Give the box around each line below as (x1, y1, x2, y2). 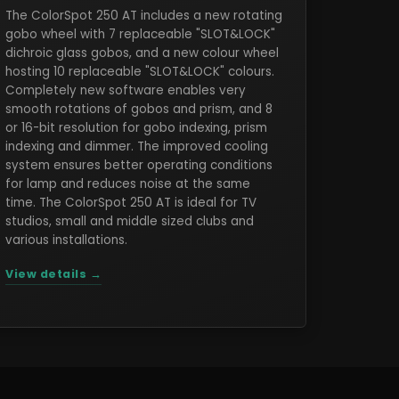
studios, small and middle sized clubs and (5, 213, 255, 230)
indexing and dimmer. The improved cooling (5, 138, 269, 155)
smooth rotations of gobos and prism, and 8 (5, 101, 273, 118)
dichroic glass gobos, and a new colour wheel (5, 45, 280, 61)
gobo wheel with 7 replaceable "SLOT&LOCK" (5, 26, 276, 43)
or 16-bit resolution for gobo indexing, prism (5, 119, 268, 136)
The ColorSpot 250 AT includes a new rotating (5, 7, 283, 24)
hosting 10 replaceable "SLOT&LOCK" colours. (5, 63, 275, 80)
